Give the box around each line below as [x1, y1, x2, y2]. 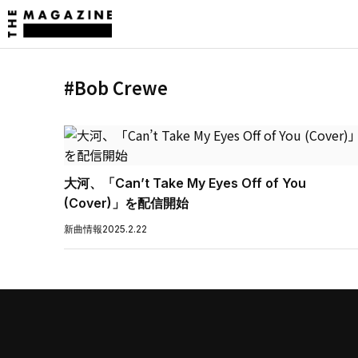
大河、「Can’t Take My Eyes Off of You [64, 175, 306, 191]
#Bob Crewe [64, 74, 168, 100]
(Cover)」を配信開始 [64, 195, 189, 211]
